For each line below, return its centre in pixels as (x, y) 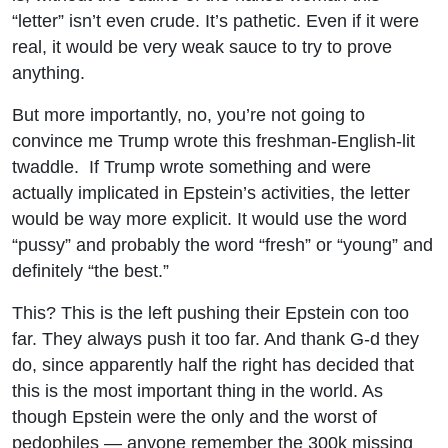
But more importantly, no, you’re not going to (188, 114)
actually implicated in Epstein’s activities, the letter (211, 192)
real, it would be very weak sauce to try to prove (202, 46)
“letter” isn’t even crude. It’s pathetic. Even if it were (215, 20)
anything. (48, 72)
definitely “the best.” (90, 270)
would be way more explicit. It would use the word (209, 218)
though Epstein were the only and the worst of (194, 416)
